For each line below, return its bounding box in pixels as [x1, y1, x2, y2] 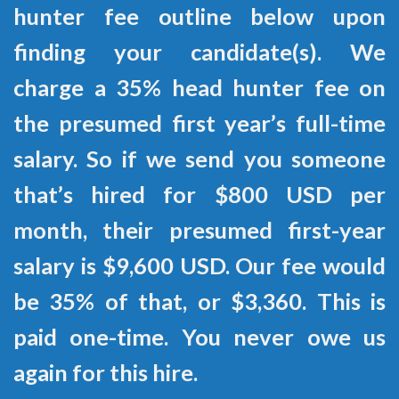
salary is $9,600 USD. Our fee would [13, 252, 386, 280]
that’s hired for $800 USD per [13, 181, 386, 208]
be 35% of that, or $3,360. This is [13, 288, 386, 315]
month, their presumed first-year [13, 216, 386, 244]
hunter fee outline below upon [13, 3, 386, 30]
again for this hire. [13, 359, 198, 387]
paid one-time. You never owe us [13, 323, 386, 351]
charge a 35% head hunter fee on [13, 74, 386, 102]
